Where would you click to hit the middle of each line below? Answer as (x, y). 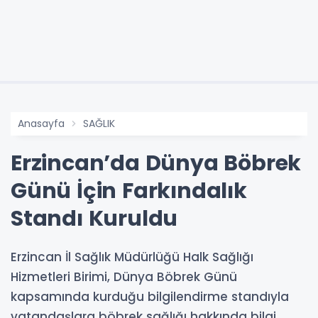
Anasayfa (41, 123)
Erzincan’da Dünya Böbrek (156, 163)
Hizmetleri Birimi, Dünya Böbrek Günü (124, 276)
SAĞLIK (99, 123)
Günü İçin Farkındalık (129, 191)
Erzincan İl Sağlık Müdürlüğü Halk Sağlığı (132, 257)
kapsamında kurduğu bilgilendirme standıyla (150, 296)
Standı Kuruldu (94, 218)
